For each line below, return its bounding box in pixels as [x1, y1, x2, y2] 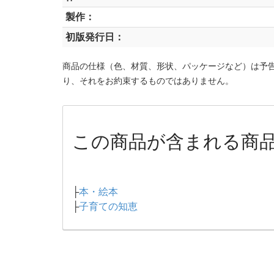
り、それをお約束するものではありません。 [62, 76, 234, 86]
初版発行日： [65, 32, 124, 43]
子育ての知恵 [79, 201, 138, 212]
